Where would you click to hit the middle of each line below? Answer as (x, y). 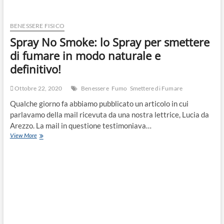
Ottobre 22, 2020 (38, 88)
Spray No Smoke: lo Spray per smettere (109, 42)
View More (23, 135)
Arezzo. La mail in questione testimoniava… (80, 126)
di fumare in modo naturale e (85, 56)
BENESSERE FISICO (37, 26)
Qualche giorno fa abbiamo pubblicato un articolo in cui (99, 104)
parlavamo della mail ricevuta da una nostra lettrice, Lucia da (109, 115)
